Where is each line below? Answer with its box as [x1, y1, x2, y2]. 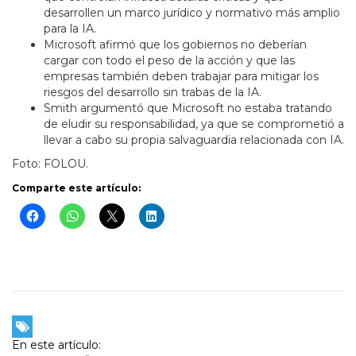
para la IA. [44, 21, 96, 37]
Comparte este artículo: [12, 182, 141, 195]
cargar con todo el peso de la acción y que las [44, 53, 295, 68]
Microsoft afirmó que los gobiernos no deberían [44, 37, 307, 52]
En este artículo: [12, 338, 101, 353]
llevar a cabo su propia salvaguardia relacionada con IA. [44, 133, 344, 148]
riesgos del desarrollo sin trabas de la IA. [44, 85, 261, 100]
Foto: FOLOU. [12, 157, 88, 172]
